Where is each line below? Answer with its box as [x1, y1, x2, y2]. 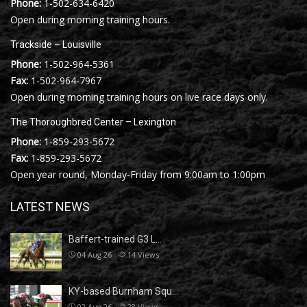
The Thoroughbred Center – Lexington [10, 116, 176, 127]
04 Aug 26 [77, 249, 112, 260]
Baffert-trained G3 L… [69, 233, 162, 245]
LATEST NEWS [10, 199, 90, 214]
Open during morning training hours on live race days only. [10, 90, 268, 103]
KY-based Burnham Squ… [69, 285, 178, 297]
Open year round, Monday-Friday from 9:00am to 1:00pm [10, 167, 265, 181]
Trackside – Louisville [10, 38, 101, 50]
